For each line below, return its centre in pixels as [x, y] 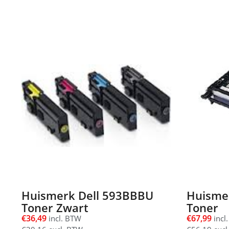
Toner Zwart [55, 208]
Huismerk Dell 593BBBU [87, 196]
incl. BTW [64, 219]
